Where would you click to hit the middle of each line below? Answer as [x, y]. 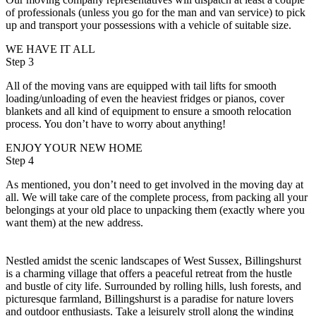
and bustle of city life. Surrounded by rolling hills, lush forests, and [153, 286]
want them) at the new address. [74, 223]
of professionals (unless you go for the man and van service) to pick [156, 13]
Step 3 [20, 62]
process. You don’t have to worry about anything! [116, 124]
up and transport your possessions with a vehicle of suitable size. [148, 25]
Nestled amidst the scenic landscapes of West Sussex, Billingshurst [153, 261]
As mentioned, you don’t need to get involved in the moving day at [154, 185]
